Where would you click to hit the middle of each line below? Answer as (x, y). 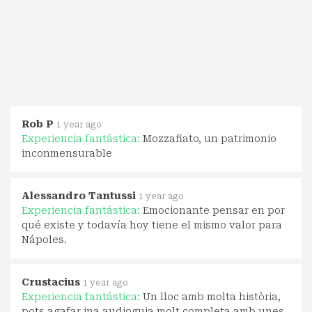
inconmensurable (67, 153)
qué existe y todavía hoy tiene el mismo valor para (152, 225)
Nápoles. (44, 239)
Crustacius (51, 282)
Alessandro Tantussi (79, 195)
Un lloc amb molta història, (212, 296)
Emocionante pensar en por (214, 210)
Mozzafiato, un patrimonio (210, 138)
